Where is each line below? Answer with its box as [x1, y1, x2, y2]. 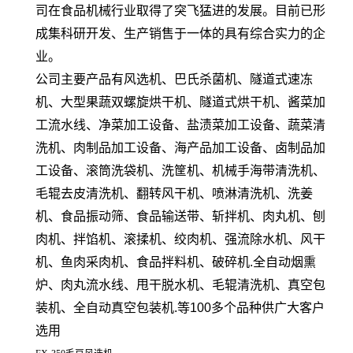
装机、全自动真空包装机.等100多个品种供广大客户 [35, 300, 325, 314]
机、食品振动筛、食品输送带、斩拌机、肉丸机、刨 [35, 209, 325, 223]
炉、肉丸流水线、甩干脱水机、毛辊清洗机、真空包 [35, 277, 325, 292]
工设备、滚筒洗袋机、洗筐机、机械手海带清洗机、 [35, 163, 325, 177]
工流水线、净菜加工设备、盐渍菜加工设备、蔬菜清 [35, 117, 325, 132]
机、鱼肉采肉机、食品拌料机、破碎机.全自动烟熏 [35, 255, 316, 269]
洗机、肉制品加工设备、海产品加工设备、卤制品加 [35, 140, 325, 154]
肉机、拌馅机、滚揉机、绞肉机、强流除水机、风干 [35, 232, 325, 246]
